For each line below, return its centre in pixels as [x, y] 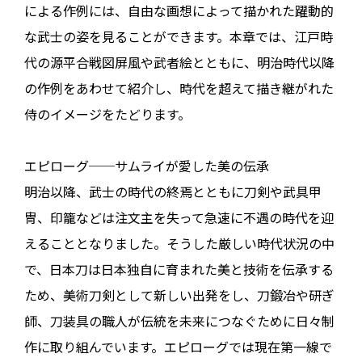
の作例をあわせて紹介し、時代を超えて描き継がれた [179, 88]
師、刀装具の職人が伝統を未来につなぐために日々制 [179, 321]
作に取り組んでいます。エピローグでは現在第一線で [178, 347]
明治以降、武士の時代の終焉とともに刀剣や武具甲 [173, 192]
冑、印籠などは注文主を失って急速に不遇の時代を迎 [179, 217]
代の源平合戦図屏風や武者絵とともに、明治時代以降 [179, 62]
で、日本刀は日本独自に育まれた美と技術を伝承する [179, 269]
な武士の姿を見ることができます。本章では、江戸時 [179, 36]
